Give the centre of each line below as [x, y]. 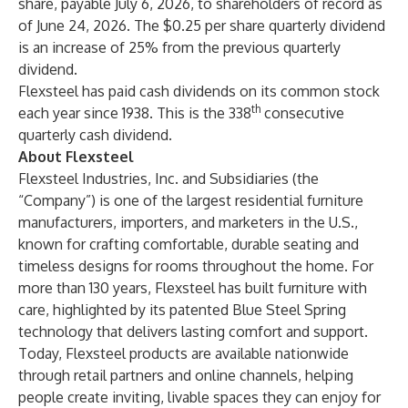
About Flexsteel [76, 157]
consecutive [302, 113]
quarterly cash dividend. [95, 135]
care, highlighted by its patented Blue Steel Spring [182, 310]
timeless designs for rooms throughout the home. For [196, 266]
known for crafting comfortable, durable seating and [189, 244]
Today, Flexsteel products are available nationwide [184, 353]
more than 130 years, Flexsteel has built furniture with [193, 288]
